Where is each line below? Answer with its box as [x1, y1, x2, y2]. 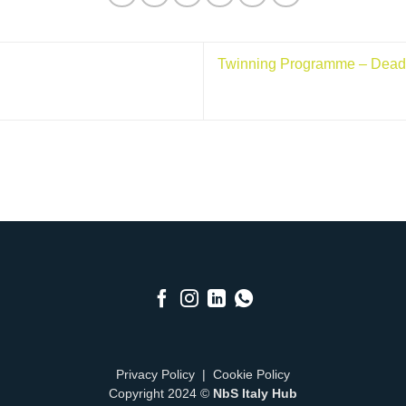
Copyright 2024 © [109, 387, 213, 401]
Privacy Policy [116, 368, 195, 382]
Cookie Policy [213, 368, 290, 382]
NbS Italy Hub [213, 387, 297, 401]
